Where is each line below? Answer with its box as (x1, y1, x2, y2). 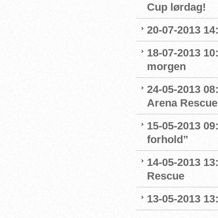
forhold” (147, 133, 188, 145)
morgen (147, 60, 186, 73)
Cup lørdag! (147, 1, 206, 13)
